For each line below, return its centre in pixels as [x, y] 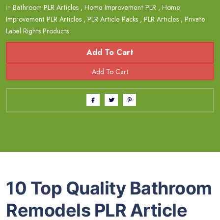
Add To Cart [110, 52]
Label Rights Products [37, 31]
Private [195, 19]
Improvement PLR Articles [44, 19]
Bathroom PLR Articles [46, 7]
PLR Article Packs [113, 19]
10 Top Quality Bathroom [109, 188]
